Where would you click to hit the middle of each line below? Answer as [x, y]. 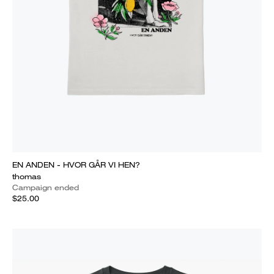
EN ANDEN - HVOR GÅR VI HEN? [76, 165]
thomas [27, 176]
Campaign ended [46, 187]
